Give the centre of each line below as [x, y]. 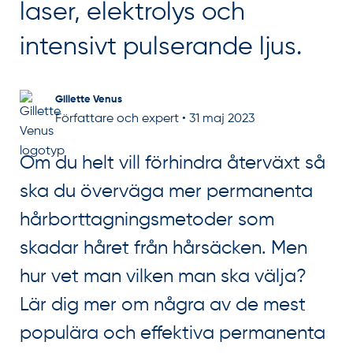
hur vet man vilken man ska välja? [163, 277]
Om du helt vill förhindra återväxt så [173, 163]
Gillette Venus [89, 100]
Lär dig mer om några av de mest [163, 305]
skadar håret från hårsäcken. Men [163, 248]
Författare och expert [117, 119]
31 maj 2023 [222, 119]
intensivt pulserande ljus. [161, 47]
